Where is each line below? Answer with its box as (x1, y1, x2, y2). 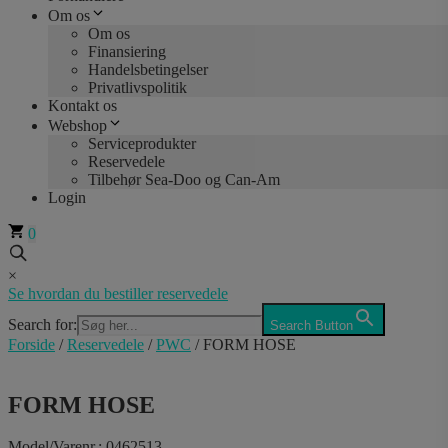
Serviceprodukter (88, 134, 196, 152)
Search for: (8, 315, 77, 333)
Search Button (270, 317, 353, 333)
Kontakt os (48, 96, 117, 114)
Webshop (48, 116, 107, 134)
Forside (8, 335, 55, 353)
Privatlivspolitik (88, 78, 187, 96)
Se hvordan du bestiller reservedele (8, 284, 228, 302)
